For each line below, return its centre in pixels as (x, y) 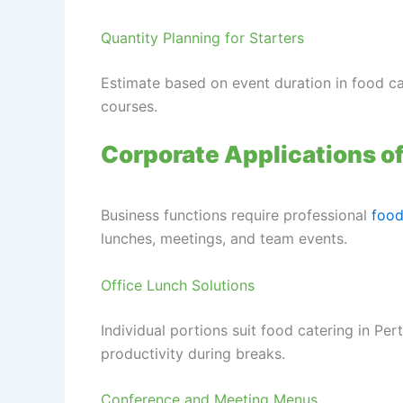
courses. (129, 106)
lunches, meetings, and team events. (224, 239)
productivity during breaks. (193, 353)
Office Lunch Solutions (178, 285)
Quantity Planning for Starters (202, 37)
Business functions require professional (236, 215)
